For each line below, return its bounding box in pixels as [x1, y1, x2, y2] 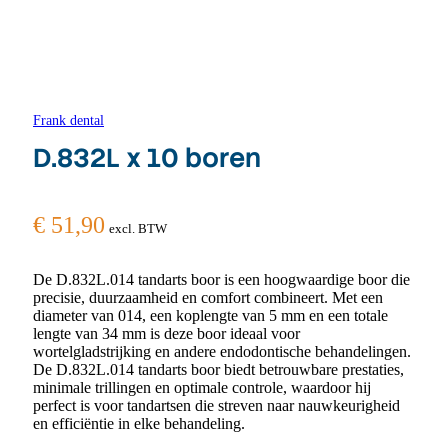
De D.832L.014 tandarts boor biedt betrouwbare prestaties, [33, 361, 404, 379]
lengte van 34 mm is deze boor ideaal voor [33, 325, 300, 343]
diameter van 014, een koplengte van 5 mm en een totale [33, 307, 388, 325]
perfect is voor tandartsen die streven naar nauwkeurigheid [33, 397, 400, 415]
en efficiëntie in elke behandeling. [33, 415, 245, 433]
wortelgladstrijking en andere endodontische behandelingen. [33, 343, 411, 361]
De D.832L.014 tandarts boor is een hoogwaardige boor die [33, 271, 410, 289]
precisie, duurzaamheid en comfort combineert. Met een [33, 289, 383, 307]
